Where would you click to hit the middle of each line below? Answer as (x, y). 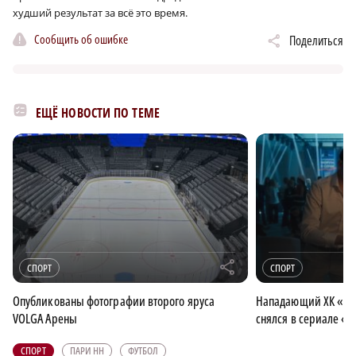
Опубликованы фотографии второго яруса (114, 301)
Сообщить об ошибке (81, 39)
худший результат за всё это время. (100, 12)
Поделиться (316, 40)
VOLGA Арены (45, 318)
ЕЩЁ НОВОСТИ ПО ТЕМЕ (98, 112)
